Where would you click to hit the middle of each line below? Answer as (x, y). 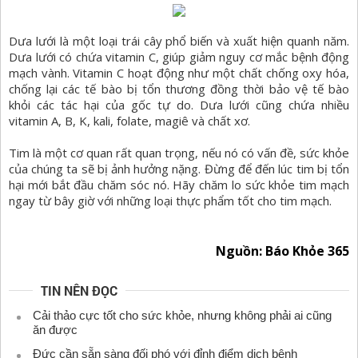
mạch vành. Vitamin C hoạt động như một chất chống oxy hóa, (179, 73)
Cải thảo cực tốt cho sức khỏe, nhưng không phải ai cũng (182, 316)
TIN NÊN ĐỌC (79, 291)
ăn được (55, 330)
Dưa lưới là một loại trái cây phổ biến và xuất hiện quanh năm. (179, 41)
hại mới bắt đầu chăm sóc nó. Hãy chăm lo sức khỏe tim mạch (179, 185)
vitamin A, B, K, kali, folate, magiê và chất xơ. (129, 121)
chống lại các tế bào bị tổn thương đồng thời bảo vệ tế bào (179, 89)
